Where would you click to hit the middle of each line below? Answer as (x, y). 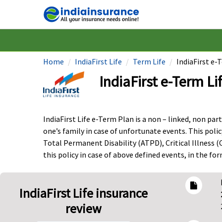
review (83, 209)
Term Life (149, 61)
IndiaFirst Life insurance (83, 193)
